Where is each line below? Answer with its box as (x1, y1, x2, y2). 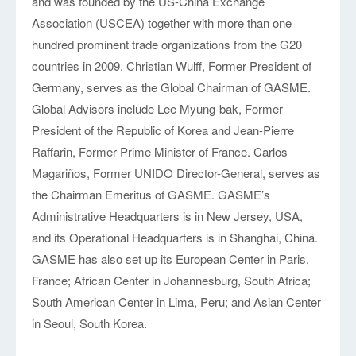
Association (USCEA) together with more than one (32, 14, 292, 32)
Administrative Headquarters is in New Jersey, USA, (32, 207, 304, 225)
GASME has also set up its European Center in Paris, (32, 250, 310, 268)
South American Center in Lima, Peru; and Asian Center (32, 293, 322, 311)
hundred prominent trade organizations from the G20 (32, 36, 303, 53)
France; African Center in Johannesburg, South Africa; (32, 272, 311, 289)
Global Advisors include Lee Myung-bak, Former (32, 100, 284, 118)
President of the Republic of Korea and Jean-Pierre (32, 122, 295, 139)
